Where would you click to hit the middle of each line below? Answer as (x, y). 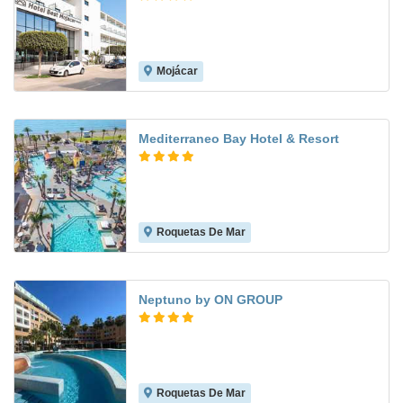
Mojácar (177, 72)
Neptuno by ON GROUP (210, 300)
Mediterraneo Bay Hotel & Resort (239, 139)
